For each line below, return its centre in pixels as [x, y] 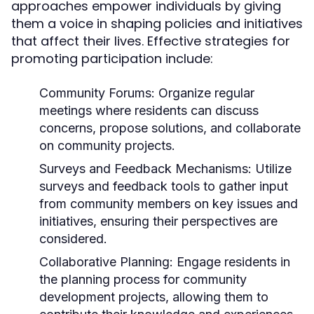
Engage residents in [232, 262]
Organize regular [205, 93]
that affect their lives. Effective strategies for [151, 41]
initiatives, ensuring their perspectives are [158, 221]
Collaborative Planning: [106, 262]
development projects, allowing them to [154, 297]
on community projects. [107, 145]
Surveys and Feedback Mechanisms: [145, 169]
